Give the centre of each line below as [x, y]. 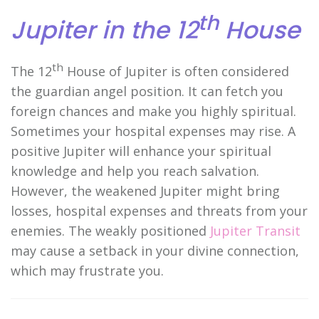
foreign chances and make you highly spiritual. [153, 111]
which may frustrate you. [87, 270]
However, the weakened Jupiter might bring [145, 190]
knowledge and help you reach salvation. [135, 171]
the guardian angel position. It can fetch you [147, 91]
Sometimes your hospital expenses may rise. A [153, 131]
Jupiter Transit [255, 230]
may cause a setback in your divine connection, [155, 250]
